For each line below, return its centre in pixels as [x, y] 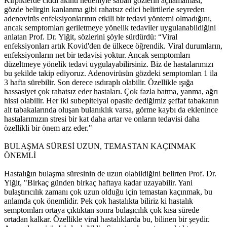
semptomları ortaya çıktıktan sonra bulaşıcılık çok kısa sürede [102, 210]
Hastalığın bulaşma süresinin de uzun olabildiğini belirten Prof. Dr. [110, 174]
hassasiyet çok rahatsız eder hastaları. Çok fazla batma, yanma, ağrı [111, 92]
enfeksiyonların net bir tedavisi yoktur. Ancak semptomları [97, 55]
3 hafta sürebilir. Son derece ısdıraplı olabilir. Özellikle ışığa [99, 83]
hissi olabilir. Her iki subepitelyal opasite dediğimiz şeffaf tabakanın [111, 101]
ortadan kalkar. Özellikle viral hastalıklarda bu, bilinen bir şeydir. [107, 219]
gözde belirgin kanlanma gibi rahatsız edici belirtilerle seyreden [104, 10]
